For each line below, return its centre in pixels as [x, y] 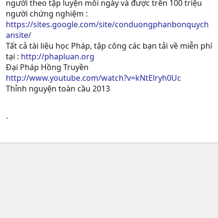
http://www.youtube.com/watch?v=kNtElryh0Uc [93, 78]
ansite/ [18, 35]
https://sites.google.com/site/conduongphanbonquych [107, 24]
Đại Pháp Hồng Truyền [47, 67]
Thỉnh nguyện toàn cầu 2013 [58, 88]
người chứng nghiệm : [47, 13]
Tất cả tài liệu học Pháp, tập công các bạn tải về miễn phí [109, 45]
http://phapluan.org [58, 56]
